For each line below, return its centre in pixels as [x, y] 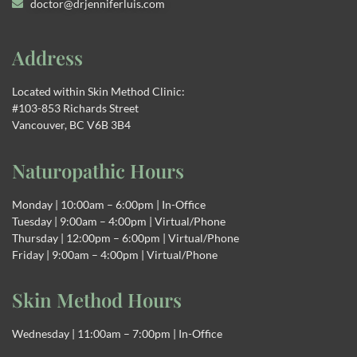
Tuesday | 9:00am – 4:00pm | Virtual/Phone [119, 221]
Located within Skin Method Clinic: [98, 92]
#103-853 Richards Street [75, 108]
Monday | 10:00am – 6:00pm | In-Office [109, 204]
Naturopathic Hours [98, 170]
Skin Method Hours [97, 300]
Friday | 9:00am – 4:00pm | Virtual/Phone [115, 254]
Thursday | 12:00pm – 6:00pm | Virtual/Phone [126, 237]
